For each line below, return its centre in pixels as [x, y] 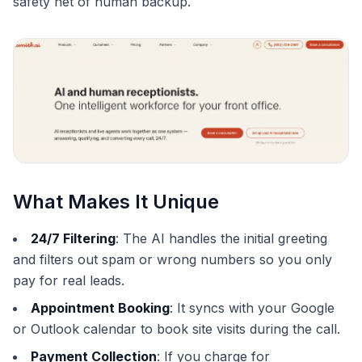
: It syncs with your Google [252, 307]
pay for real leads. [69, 280]
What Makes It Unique [116, 201]
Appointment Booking [100, 307]
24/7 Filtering [73, 238]
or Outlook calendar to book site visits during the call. [177, 328]
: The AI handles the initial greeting [221, 238]
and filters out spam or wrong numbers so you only [173, 259]
